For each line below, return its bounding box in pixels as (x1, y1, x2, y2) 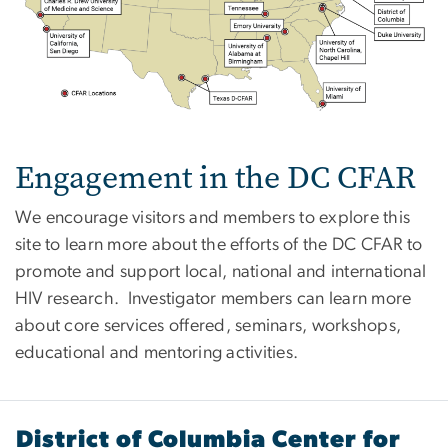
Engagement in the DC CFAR (15, 155, 416, 199)
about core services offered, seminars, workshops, (15, 316, 402, 335)
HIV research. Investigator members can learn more (15, 289, 412, 308)
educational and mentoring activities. (15, 343, 299, 362)
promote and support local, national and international (15, 262, 427, 281)
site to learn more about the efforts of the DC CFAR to (15, 235, 423, 254)
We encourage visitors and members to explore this (15, 208, 411, 227)
